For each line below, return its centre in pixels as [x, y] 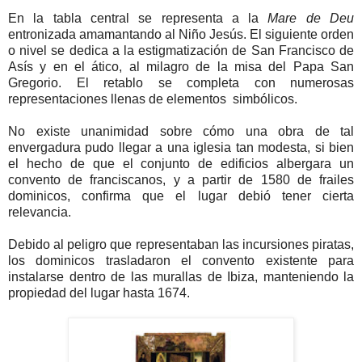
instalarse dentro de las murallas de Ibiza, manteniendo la [181, 276]
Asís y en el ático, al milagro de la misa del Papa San [181, 66]
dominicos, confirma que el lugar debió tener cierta [181, 196]
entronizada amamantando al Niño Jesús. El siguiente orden [181, 34]
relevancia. [40, 212]
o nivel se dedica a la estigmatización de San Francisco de [181, 50]
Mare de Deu [311, 18]
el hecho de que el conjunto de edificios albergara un [181, 163]
